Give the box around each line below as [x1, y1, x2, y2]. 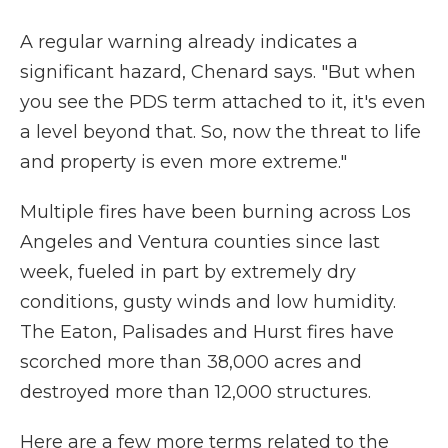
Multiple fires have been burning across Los [20, 201, 411, 223]
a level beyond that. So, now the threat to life [20, 121, 421, 143]
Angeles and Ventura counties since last [20, 231, 380, 253]
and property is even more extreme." [20, 151, 347, 173]
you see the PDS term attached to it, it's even [20, 91, 426, 113]
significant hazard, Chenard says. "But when [20, 61, 416, 83]
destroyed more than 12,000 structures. [20, 381, 371, 403]
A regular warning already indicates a [20, 31, 358, 53]
